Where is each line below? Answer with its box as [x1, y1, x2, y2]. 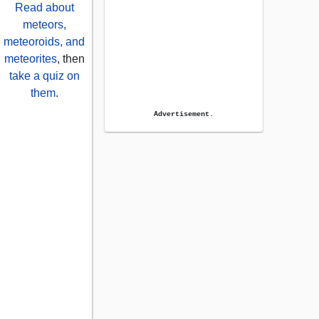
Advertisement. [154, 110, 214, 119]
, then [56, 53, 85, 66]
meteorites [4, 53, 57, 66]
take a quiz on [9, 70, 80, 83]
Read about [14, 1, 74, 14]
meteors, [22, 19, 66, 31]
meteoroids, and [4, 36, 85, 48]
